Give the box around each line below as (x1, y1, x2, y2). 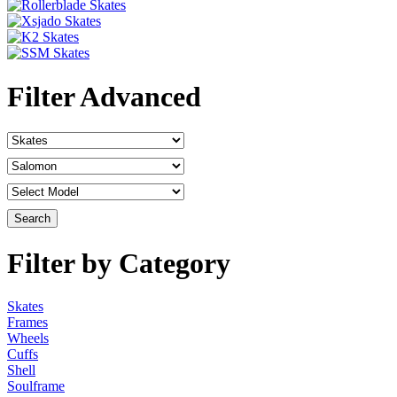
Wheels (7, 331, 49, 346)
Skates (7, 299, 43, 314)
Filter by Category (7, 246, 230, 279)
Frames (7, 315, 48, 330)
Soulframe (7, 378, 65, 393)
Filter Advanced (7, 80, 201, 113)
